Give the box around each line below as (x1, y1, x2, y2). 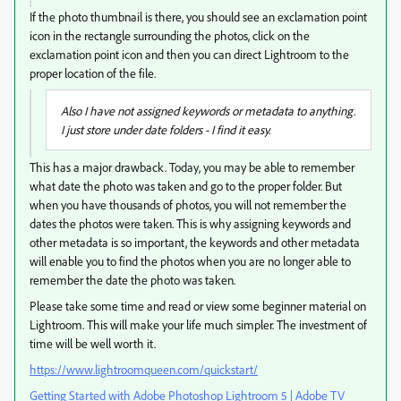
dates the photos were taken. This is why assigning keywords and (30, 216, 351, 231)
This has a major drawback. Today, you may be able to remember (30, 159, 354, 175)
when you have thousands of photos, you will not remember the (30, 197, 346, 212)
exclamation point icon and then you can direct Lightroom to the (30, 47, 349, 62)
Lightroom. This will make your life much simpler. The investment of (30, 317, 367, 332)
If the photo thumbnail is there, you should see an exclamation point (30, 9, 367, 24)
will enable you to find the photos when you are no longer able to (30, 253, 351, 269)
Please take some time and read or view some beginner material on (30, 298, 366, 313)
